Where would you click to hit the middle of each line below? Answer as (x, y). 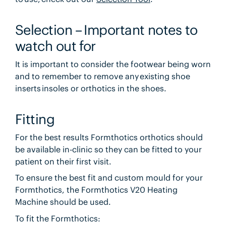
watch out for (55, 46)
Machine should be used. (63, 202)
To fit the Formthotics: (58, 218)
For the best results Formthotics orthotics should (109, 137)
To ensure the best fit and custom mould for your (109, 178)
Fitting (35, 119)
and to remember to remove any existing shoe (102, 76)
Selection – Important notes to (106, 30)
